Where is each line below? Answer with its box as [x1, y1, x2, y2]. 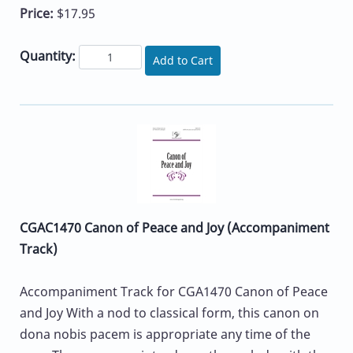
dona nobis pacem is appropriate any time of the [20, 325, 310, 343]
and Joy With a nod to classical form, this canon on [20, 303, 319, 321]
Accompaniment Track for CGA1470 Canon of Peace [20, 282, 328, 300]
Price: [20, 5, 57, 23]
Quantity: [20, 47, 76, 65]
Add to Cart [153, 53, 213, 69]
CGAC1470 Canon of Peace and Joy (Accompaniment [20, 218, 329, 236]
